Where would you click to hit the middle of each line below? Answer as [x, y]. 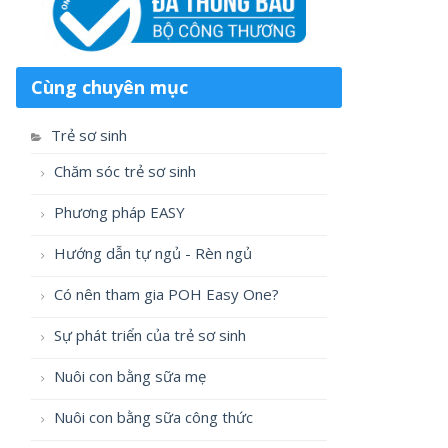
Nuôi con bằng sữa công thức [151, 417]
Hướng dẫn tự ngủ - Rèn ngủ [151, 253]
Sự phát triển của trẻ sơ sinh [148, 335]
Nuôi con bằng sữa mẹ [128, 376]
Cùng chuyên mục [109, 87]
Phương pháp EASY [117, 212]
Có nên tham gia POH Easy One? [164, 294]
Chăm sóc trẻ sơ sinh [123, 171]
